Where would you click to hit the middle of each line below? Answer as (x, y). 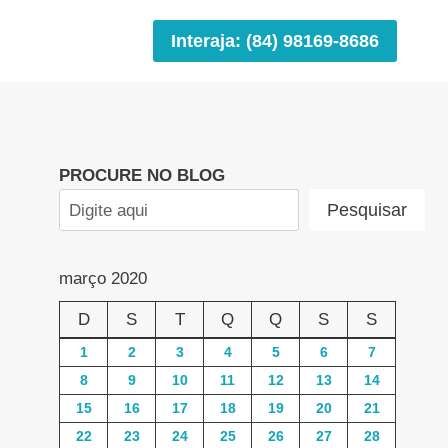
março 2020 (103, 279)
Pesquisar (367, 210)
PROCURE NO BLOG (142, 175)
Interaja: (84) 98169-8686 (275, 40)
